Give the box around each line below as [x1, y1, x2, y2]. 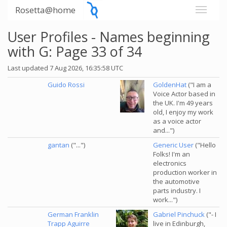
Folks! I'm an [153, 149, 190, 159]
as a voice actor [153, 117, 201, 126]
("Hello [194, 140, 216, 149]
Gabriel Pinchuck [153, 210, 205, 219]
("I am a [186, 80, 211, 89]
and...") [153, 126, 174, 135]
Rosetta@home [15, 4, 75, 16]
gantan [48, 140, 69, 149]
